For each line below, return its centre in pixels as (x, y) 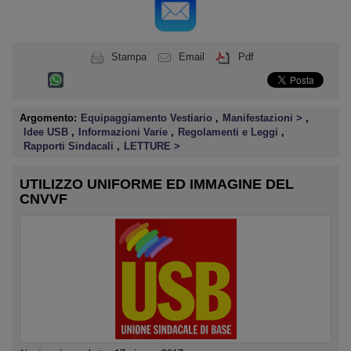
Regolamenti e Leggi (230, 132)
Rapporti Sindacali (70, 146)
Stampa (128, 57)
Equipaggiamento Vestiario (148, 118)
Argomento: (48, 118)
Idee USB (47, 132)
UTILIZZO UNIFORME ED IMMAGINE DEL (157, 184)
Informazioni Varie (125, 132)
